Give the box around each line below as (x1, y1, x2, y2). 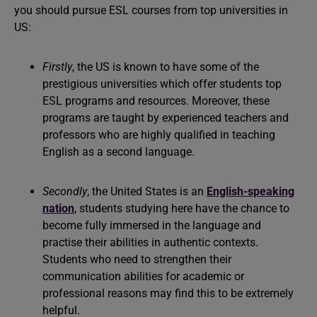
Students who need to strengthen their (42, 253, 231, 266)
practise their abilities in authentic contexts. (42, 236, 258, 249)
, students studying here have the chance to (74, 202, 289, 215)
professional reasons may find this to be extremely (42, 287, 294, 300)
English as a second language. (42, 145, 195, 158)
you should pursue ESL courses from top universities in (14, 4, 288, 17)
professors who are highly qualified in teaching (42, 128, 275, 142)
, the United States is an (87, 185, 207, 198)
